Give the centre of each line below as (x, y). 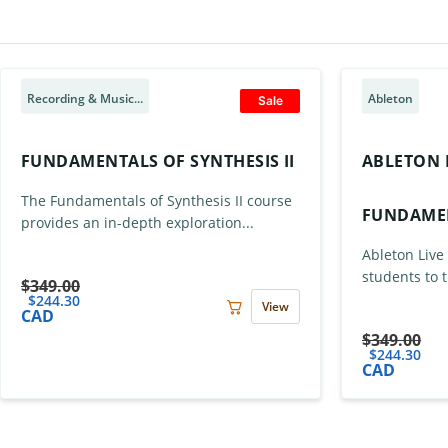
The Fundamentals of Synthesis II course (156, 200)
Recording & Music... (85, 98)
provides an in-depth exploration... (137, 222)
